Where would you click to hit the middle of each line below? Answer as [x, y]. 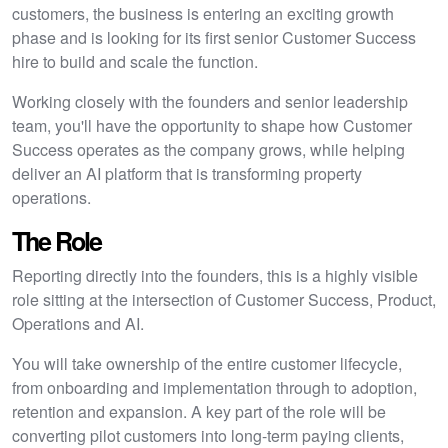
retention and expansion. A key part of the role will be [199, 411]
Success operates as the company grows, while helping [208, 149]
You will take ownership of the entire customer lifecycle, [207, 363]
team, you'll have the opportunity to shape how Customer [212, 125]
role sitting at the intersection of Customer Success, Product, [224, 299]
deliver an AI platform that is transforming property [187, 173]
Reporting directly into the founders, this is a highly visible [215, 275]
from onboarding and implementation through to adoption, [214, 387]
